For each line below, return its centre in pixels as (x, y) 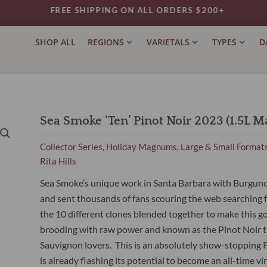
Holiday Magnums (141, 147)
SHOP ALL (55, 42)
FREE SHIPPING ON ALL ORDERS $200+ (133, 10)
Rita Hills (58, 161)
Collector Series (71, 147)
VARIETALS (168, 42)
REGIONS (105, 42)
